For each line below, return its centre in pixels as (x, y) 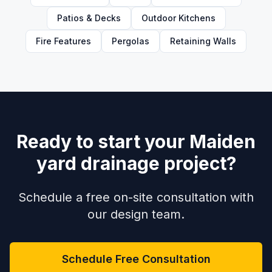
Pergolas (131, 41)
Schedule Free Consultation (136, 259)
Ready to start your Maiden (136, 141)
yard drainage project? (136, 163)
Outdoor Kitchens (178, 18)
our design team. (136, 214)
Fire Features (63, 41)
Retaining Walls (203, 41)
